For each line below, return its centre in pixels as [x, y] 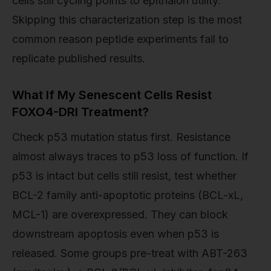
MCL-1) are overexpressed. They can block [120, 214]
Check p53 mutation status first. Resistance [121, 137]
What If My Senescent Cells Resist [112, 95]
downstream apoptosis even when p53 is [116, 233]
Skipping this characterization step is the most [127, 19]
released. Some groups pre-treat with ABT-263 [130, 253]
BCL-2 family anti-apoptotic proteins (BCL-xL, [128, 195]
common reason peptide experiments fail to [120, 39]
